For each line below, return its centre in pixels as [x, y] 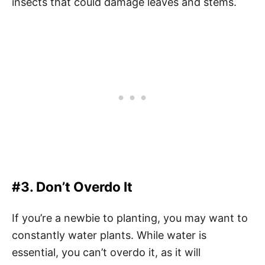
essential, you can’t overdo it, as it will [106, 252]
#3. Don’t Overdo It [74, 187]
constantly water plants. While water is [109, 235]
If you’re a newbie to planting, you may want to [130, 218]
